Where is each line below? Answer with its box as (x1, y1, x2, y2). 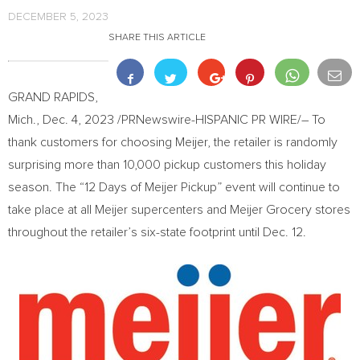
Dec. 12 (263, 226, 303, 239)
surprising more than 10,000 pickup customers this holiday (8, 158, 326, 171)
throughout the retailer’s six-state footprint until (8, 226, 263, 239)
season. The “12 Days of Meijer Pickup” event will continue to (8, 181, 340, 194)
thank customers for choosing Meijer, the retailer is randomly (8, 136, 337, 149)
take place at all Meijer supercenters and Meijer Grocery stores (8, 203, 350, 216)
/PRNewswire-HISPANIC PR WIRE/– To (114, 113, 325, 126)
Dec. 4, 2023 (43, 113, 114, 126)
